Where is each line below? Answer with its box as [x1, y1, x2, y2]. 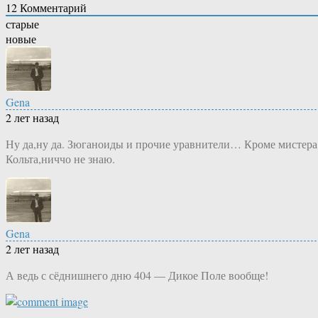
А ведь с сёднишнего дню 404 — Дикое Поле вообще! [6, 268, 268, 283]
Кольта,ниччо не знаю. [6, 151, 115, 167]
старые [6, 16, 39, 32]
